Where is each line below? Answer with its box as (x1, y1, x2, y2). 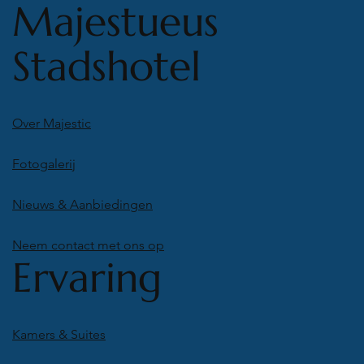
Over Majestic (12, 115, 91, 131)
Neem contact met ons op (12, 236, 164, 253)
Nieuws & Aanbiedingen (12, 196, 153, 212)
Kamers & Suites (12, 326, 106, 342)
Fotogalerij (12, 155, 76, 171)
